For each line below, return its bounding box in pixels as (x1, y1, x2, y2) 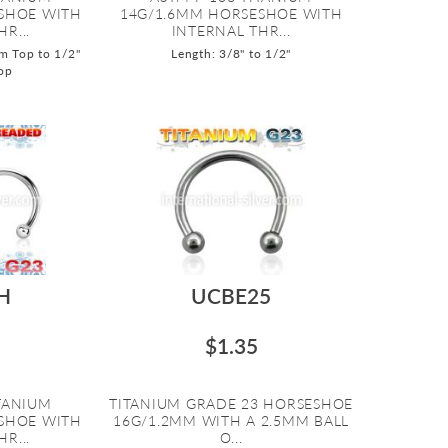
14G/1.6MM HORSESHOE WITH (119, 4, 343, 22)
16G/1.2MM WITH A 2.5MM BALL (113, 411, 350, 429)
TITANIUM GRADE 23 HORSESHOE (109, 394, 354, 412)
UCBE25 (191, 282, 272, 308)
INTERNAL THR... (171, 21, 291, 39)
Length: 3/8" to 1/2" (171, 45, 291, 61)
